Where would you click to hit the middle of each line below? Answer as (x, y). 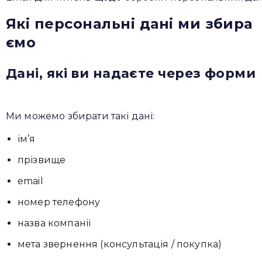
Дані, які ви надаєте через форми (131, 73)
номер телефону (59, 202)
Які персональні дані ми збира (129, 24)
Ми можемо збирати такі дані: (80, 116)
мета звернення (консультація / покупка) (120, 244)
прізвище (42, 160)
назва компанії (54, 223)
